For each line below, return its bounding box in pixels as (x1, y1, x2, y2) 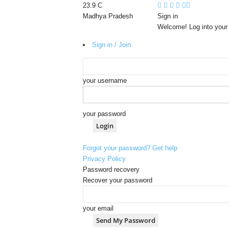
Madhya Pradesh (82, 12, 133, 20)
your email (82, 204, 113, 212)
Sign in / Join (91, 41, 131, 49)
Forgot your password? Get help (82, 144, 177, 152)
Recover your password (82, 176, 152, 184)
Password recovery (82, 166, 140, 173)
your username (82, 77, 127, 84)
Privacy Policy (82, 155, 126, 163)
